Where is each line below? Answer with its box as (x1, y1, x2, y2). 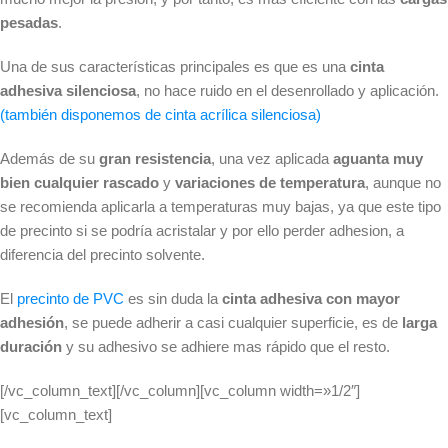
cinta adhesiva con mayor (222, 290, 400, 308)
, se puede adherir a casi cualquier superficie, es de (64, 314, 398, 332)
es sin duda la (128, 290, 222, 308)
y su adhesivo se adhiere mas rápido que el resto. (62, 338, 390, 356)
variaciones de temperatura (175, 174, 365, 192)
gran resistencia (95, 150, 211, 168)
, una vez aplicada (211, 150, 333, 168)
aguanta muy (333, 150, 423, 168)
